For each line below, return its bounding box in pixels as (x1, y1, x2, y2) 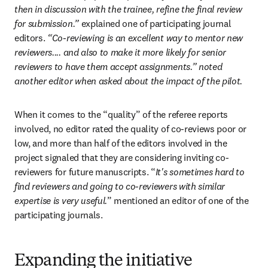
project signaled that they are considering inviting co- (14, 151, 229, 163)
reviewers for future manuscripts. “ (14, 165, 156, 178)
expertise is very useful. (14, 194, 107, 206)
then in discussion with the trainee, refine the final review (14, 2, 242, 15)
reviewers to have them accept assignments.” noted (14, 60, 223, 72)
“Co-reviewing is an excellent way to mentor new (45, 31, 243, 44)
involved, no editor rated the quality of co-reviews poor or (14, 122, 247, 135)
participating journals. (14, 208, 103, 221)
